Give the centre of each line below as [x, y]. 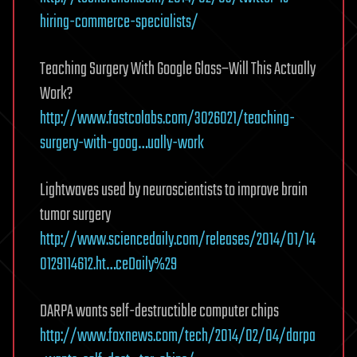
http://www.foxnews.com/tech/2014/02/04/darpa [178, 336]
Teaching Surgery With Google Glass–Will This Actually [178, 69]
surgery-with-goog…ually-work [122, 143]
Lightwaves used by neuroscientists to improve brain [174, 190]
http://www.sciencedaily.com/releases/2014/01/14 [178, 240]
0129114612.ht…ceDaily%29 [108, 265]
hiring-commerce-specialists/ [119, 22]
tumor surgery [75, 215]
